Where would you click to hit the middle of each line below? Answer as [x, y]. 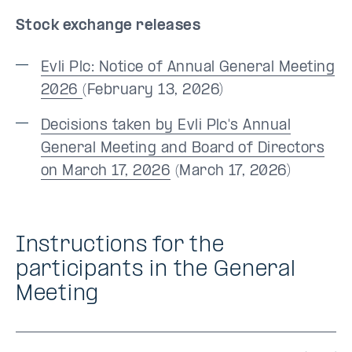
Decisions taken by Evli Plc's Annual [166, 126]
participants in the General [156, 270]
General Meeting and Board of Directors [183, 149]
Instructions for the [120, 246]
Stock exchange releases [108, 26]
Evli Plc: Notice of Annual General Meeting [188, 68]
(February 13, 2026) [153, 91]
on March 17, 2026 [106, 172]
